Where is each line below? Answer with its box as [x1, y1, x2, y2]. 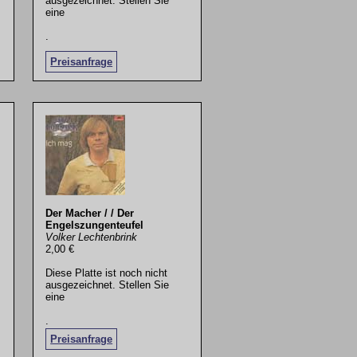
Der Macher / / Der [45, 207, 135, 220]
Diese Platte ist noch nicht [45, 267, 168, 280]
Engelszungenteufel [45, 219, 144, 232]
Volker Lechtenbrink [45, 231, 138, 244]
